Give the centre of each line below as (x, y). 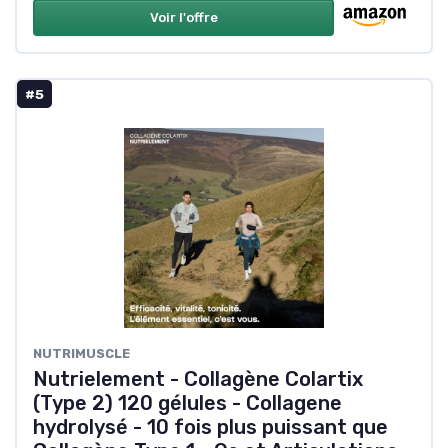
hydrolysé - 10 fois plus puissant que (210, 426)
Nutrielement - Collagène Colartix (198, 378)
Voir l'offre (183, 17)
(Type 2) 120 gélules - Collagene (187, 402)
